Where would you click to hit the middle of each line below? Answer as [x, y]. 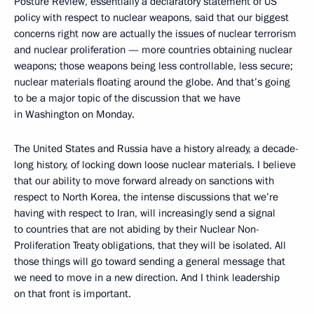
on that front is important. [73, 294]
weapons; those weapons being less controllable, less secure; [153, 66]
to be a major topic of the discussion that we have [127, 98]
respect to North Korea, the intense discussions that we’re [146, 197]
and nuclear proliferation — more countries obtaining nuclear [153, 50]
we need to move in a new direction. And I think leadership [147, 278]
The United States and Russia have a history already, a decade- [156, 149]
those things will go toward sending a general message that [150, 262]
